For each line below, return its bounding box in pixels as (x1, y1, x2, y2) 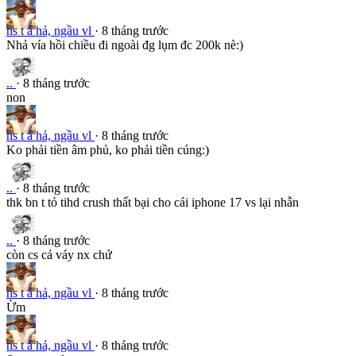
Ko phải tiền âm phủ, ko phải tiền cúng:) (6, 142, 209, 157)
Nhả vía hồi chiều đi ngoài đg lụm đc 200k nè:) (6, 37, 243, 52)
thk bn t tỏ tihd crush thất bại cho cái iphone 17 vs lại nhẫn (6, 195, 299, 209)
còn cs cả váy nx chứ (6, 247, 112, 261)
